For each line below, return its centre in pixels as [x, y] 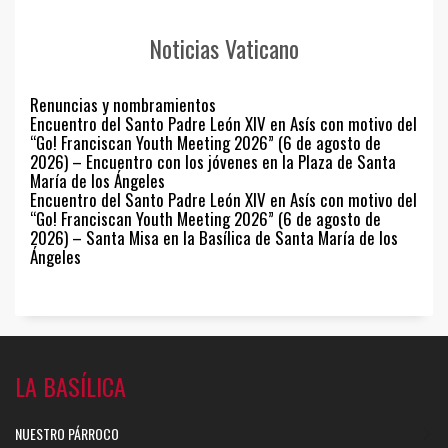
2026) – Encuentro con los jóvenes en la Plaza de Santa [213, 161]
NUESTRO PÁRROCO [67, 433]
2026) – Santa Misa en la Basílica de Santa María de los [214, 237]
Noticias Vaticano [224, 47]
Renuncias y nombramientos [123, 104]
